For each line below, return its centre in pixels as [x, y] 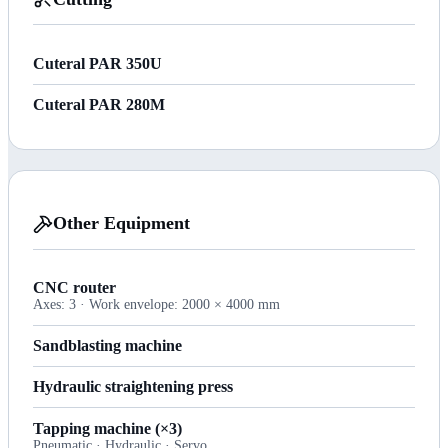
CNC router [74, 288]
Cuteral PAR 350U [97, 63]
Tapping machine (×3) [107, 428]
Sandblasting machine [107, 345]
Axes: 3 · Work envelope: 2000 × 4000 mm [156, 305]
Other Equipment [121, 223]
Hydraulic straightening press [133, 387]
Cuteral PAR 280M [99, 104]
